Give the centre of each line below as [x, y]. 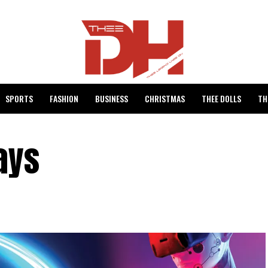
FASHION [64, 98]
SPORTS [19, 98]
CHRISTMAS [165, 98]
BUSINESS [111, 98]
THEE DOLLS [221, 98]
